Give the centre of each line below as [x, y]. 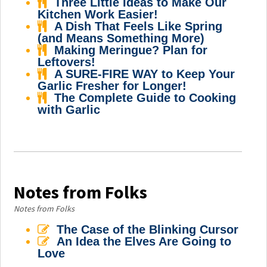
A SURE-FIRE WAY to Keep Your [145, 74]
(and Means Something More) [121, 38]
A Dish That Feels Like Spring [139, 26]
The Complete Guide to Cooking [145, 98]
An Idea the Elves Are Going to [144, 241]
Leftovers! [67, 62]
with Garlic [69, 110]
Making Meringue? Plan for [131, 50]
